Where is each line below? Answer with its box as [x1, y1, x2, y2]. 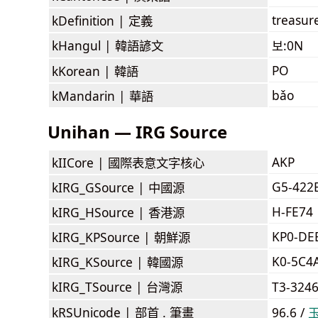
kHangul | [52, 36, 115, 54]
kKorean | [52, 62, 114, 79]
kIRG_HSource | [52, 203, 148, 221]
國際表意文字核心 [108, 153, 204, 171]
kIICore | [52, 153, 108, 171]
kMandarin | [52, 87, 129, 104]
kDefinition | [52, 11, 128, 29]
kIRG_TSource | [52, 278, 146, 295]
